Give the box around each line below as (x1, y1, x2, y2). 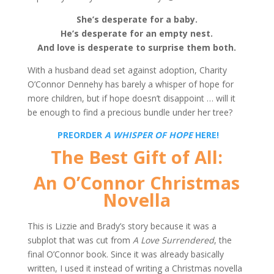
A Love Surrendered (132, 234, 214, 246)
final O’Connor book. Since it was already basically (27, 248, 224, 260)
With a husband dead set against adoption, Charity (27, 64, 227, 76)
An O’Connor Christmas (34, 171, 240, 195)
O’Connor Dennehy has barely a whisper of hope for (27, 78, 234, 90)
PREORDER (57, 129, 105, 141)
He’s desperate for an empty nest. (61, 28, 213, 39)
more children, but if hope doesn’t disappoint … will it (27, 92, 235, 104)
